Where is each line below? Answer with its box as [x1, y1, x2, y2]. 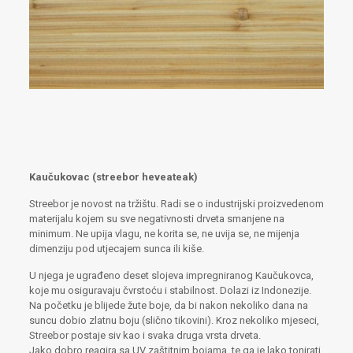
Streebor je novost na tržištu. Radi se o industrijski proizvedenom [28, 197, 324, 210]
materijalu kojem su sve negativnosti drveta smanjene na [28, 212, 284, 225]
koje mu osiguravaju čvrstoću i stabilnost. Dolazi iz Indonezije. [28, 284, 311, 296]
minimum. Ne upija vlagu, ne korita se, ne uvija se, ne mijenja [28, 227, 299, 240]
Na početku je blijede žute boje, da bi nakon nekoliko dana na [28, 299, 308, 311]
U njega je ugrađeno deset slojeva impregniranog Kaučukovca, [28, 269, 314, 281]
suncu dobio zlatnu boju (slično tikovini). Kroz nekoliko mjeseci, [28, 314, 319, 326]
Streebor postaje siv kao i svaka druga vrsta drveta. [28, 329, 261, 341]
